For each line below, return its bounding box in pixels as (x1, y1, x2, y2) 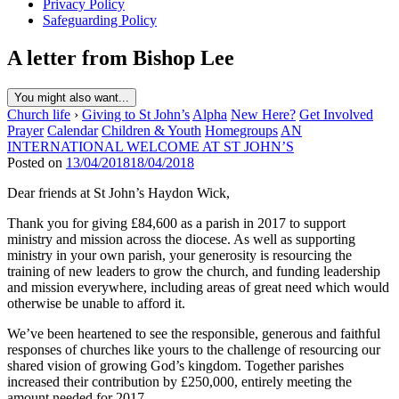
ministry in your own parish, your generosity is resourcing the (7, 247, 352, 263)
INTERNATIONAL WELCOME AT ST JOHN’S (7, 138, 294, 154)
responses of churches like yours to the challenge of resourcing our (7, 341, 380, 357)
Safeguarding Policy (43, 12, 157, 28)
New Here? (231, 106, 296, 122)
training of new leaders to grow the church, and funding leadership (7, 263, 380, 279)
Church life (7, 106, 70, 122)
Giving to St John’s (82, 106, 190, 122)
